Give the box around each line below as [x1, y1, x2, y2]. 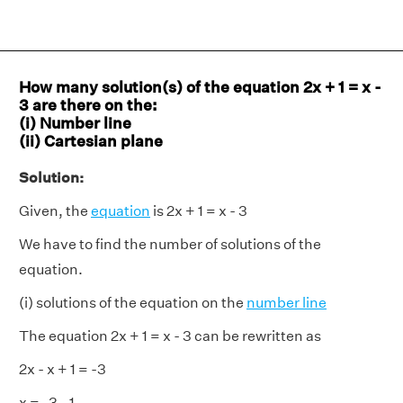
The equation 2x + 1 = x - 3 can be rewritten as [19, 327, 321, 345]
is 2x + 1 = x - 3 [150, 202, 247, 219]
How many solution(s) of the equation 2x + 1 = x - [19, 77, 381, 96]
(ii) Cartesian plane [19, 131, 163, 150]
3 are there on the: [19, 95, 157, 114]
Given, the [19, 202, 91, 219]
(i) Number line [19, 113, 131, 132]
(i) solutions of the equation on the [19, 294, 246, 311]
